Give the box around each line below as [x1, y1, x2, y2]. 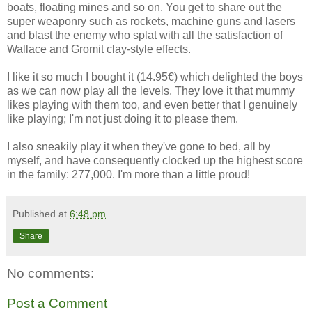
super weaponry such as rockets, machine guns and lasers [7, 15, 295, 27]
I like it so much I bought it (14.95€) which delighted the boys [7, 70, 303, 83]
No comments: [7, 265, 94, 281]
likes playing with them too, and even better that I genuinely [7, 98, 297, 111]
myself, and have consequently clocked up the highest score [7, 154, 303, 166]
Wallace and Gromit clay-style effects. [7, 42, 191, 55]
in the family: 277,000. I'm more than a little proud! [7, 168, 250, 180]
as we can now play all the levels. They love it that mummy [7, 84, 295, 97]
